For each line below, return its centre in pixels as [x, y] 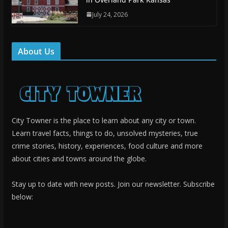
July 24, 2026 [110, 14]
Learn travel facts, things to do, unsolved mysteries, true [105, 133]
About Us [36, 51]
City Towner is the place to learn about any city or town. [104, 120]
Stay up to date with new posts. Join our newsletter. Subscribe [113, 184]
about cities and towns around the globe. [79, 158]
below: [22, 196]
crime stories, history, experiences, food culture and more [107, 146]
